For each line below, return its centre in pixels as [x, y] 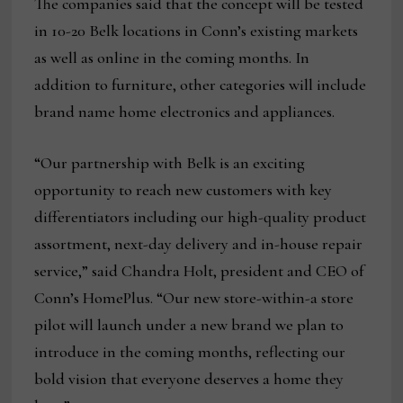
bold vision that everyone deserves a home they [189, 379]
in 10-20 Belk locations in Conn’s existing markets [197, 31]
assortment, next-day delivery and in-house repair [199, 244]
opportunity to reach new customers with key [184, 190]
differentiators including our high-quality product [201, 217]
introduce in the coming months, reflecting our [190, 352]
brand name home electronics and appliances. [185, 112]
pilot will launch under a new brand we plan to [189, 325]
